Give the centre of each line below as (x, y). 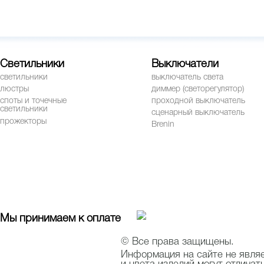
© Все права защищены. (177, 242)
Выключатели (185, 65)
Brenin (163, 125)
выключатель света (187, 77)
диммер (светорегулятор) (198, 89)
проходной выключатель (198, 101)
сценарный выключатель (198, 113)
